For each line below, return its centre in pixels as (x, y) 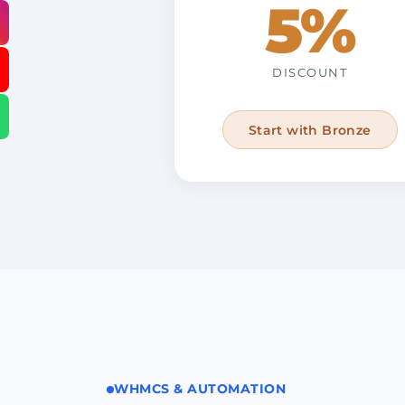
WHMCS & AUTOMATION (200, 389)
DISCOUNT (310, 73)
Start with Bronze (310, 130)
